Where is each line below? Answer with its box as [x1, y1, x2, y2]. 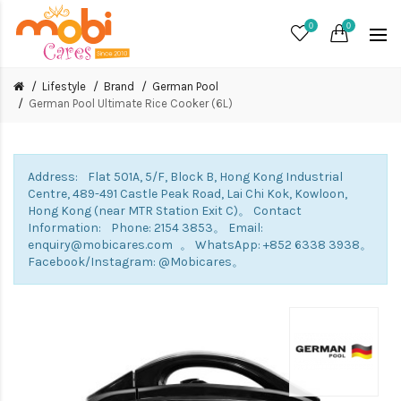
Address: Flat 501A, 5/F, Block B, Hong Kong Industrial [28, 169, 343, 184]
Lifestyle [42, 80, 86, 93]
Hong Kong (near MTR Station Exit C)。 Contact [28, 203, 302, 218]
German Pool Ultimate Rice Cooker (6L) [29, 97, 233, 110]
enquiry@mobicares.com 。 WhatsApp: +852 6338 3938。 [28, 237, 372, 252]
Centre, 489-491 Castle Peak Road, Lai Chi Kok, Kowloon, [28, 186, 347, 201]
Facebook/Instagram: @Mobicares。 [28, 254, 244, 269]
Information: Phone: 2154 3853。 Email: [28, 220, 263, 235]
